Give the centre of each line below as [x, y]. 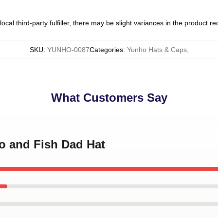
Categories [106, 50]
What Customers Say [109, 98]
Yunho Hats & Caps [157, 50]
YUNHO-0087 [68, 50]
